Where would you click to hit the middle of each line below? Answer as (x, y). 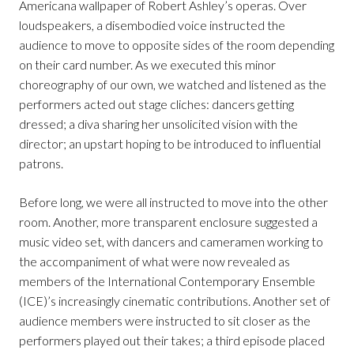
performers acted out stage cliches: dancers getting (156, 104)
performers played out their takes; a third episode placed (172, 341)
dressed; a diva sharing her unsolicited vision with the (158, 124)
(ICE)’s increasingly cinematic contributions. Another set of (175, 301)
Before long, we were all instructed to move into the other (173, 202)
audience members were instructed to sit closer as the (165, 321)
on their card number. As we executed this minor (147, 65)
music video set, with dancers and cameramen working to (171, 242)
